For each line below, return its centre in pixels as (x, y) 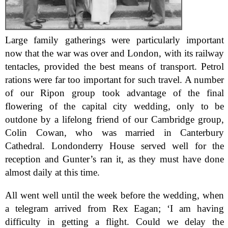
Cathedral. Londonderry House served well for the (115, 146)
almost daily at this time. (52, 172)
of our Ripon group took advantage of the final (115, 93)
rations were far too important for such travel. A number (115, 80)
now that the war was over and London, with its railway (115, 53)
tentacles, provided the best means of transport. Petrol (115, 66)
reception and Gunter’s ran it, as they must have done (115, 159)
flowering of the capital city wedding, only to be (115, 106)
